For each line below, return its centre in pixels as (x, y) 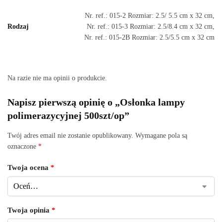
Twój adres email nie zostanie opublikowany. (70, 135)
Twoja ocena (29, 168)
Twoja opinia (29, 210)
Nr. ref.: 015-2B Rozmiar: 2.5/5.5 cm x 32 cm (149, 37)
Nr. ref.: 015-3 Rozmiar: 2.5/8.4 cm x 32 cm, (151, 26)
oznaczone (23, 146)
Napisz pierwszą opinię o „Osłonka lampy (96, 102)
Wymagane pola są (161, 135)
